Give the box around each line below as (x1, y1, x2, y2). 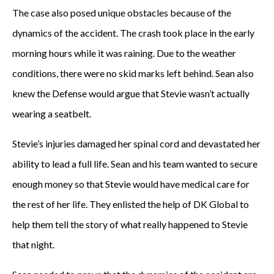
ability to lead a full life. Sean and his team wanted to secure (12, 158, 257, 169)
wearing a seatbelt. (12, 108, 91, 119)
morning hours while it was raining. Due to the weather (12, 47, 236, 59)
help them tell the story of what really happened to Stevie (12, 218, 248, 230)
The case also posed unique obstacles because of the (12, 7, 231, 18)
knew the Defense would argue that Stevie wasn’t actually (12, 87, 250, 99)
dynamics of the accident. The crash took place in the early (12, 27, 254, 39)
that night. (12, 239, 54, 250)
